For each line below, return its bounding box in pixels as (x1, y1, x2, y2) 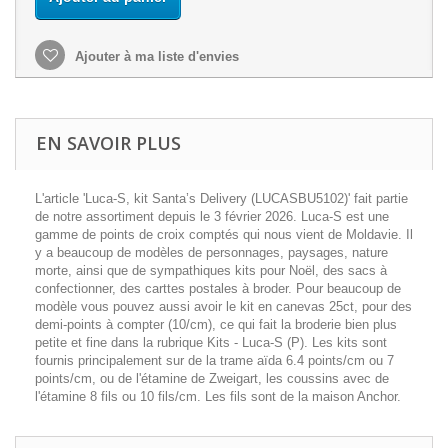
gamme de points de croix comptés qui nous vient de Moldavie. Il (35, 227, 413, 243)
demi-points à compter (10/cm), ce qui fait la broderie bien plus (35, 317, 397, 333)
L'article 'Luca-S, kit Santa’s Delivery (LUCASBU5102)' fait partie (35, 191, 408, 207)
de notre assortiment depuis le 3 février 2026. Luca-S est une (35, 209, 389, 225)
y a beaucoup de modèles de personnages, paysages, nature (35, 245, 388, 261)
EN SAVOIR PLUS (36, 131, 181, 156)
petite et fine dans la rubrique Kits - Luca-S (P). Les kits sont (35, 335, 387, 351)
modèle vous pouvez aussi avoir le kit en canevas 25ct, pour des (35, 299, 412, 315)
